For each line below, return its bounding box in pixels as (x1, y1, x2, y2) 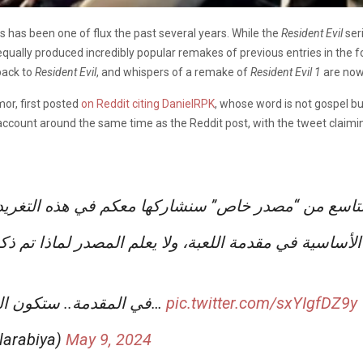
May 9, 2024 (66, 329, 152, 349)
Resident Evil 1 (250, 65, 321, 79)
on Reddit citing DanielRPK (81, 96, 215, 110)
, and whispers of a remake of (96, 65, 250, 79)
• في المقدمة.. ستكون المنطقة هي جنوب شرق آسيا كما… (152, 293, 166, 313)
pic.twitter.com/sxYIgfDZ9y (166, 293, 357, 313)
